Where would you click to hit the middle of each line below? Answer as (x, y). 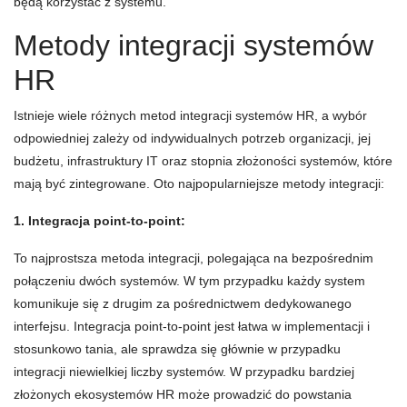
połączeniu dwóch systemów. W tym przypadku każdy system (189, 281)
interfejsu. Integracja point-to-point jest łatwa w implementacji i (192, 327)
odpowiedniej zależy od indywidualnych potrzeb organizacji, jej (192, 139)
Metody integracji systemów (194, 46)
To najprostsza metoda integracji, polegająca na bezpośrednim (194, 258)
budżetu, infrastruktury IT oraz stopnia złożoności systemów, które (203, 161)
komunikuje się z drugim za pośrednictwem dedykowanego (183, 304)
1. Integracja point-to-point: (99, 221)
